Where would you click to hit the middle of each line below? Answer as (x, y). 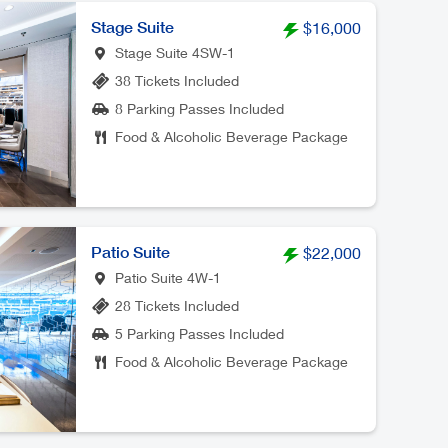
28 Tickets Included (177, 305)
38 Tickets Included (177, 80)
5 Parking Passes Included (199, 333)
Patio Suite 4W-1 (168, 277)
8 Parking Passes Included (199, 108)
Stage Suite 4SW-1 (175, 52)
